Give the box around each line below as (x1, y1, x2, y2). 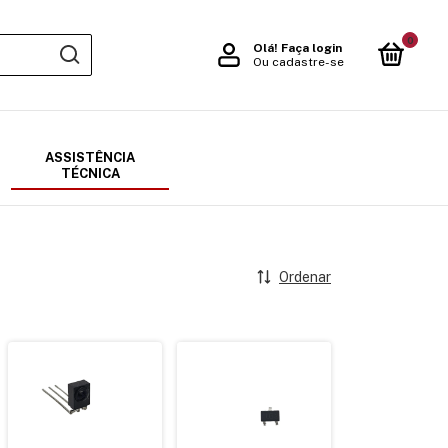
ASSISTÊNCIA (45, 150, 135, 165)
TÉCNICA (60, 166, 120, 181)
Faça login (280, 41, 342, 55)
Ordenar (279, 269, 331, 285)
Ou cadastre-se (252, 55, 344, 69)
